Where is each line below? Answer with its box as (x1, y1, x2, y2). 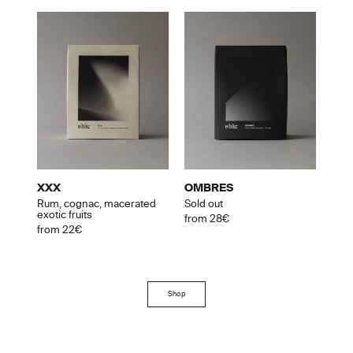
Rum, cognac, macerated (37, 199, 156, 210)
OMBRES (184, 178, 233, 199)
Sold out (184, 199, 223, 210)
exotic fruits (37, 210, 92, 221)
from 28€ (184, 214, 229, 225)
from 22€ (37, 225, 82, 236)
